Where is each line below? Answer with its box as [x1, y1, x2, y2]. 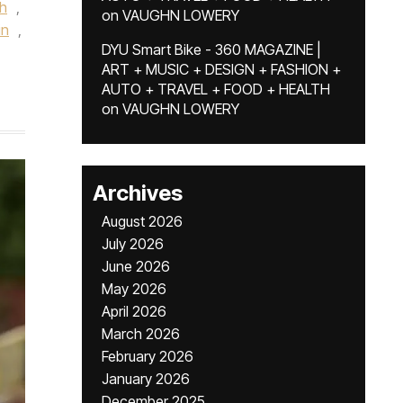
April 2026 [102, 302, 166, 320]
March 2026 [102, 325, 180, 343]
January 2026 [102, 370, 190, 388]
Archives [93, 180, 183, 206]
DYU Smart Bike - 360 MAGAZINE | [102, 40, 321, 58]
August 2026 [102, 212, 183, 230]
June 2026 [102, 257, 170, 275]
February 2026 [102, 347, 193, 365]
